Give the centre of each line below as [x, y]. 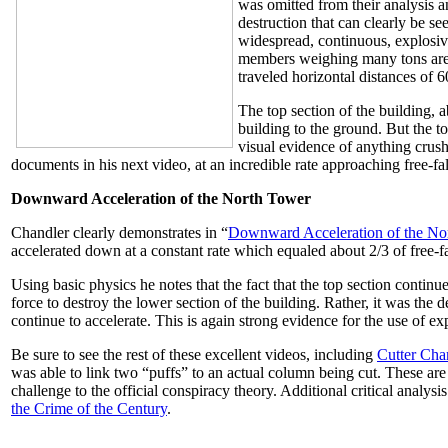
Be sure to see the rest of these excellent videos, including [194, 355]
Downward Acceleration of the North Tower [161, 199]
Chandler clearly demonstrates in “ [119, 233]
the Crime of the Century [89, 409]
